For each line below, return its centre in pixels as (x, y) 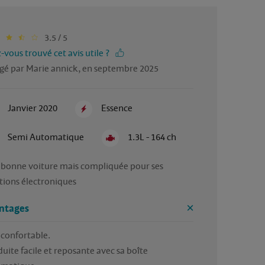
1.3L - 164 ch (152, 137)
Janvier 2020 (32, 108)
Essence (117, 108)
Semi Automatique (46, 137)
